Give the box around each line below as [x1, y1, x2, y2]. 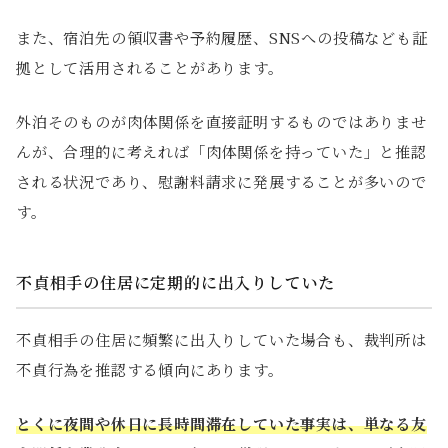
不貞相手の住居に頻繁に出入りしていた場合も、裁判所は [16, 329, 427, 351]
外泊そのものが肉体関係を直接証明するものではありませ [16, 111, 427, 133]
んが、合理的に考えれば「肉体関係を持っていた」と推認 [16, 141, 427, 163]
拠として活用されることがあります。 [16, 57, 284, 79]
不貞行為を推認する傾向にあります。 [16, 359, 284, 381]
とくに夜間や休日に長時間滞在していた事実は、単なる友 [16, 413, 427, 435]
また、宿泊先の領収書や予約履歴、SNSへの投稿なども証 [16, 27, 428, 49]
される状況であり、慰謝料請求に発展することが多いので [16, 171, 427, 193]
